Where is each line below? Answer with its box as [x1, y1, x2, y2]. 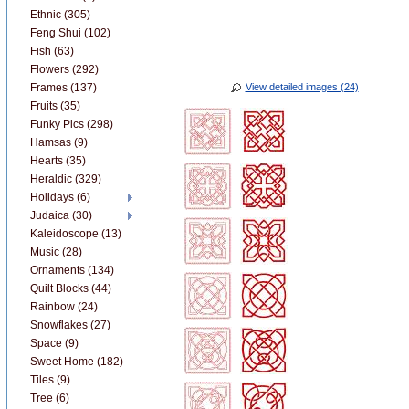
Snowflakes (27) [30, 319, 110, 331]
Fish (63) [30, 45, 74, 58]
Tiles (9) [30, 373, 70, 386]
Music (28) [30, 246, 82, 258]
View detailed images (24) [245, 81, 359, 92]
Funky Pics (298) [30, 118, 113, 131]
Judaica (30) [30, 209, 92, 222]
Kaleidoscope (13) [30, 227, 121, 240]
